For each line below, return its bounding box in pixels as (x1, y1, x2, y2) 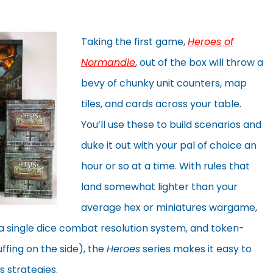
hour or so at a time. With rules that (81, 158, 250, 173)
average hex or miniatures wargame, (81, 200, 257, 214)
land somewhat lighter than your (81, 179, 238, 194)
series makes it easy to (140, 241, 252, 256)
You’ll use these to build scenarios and (81, 117, 261, 132)
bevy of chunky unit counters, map (81, 76, 247, 90)
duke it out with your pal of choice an (81, 138, 257, 152)
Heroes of (188, 34, 233, 49)
